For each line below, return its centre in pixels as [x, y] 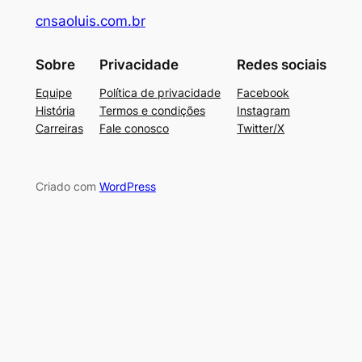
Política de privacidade [160, 92]
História [55, 110]
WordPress [127, 187]
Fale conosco [134, 128]
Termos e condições [152, 110]
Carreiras [59, 128]
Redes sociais [282, 64]
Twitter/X [261, 128]
